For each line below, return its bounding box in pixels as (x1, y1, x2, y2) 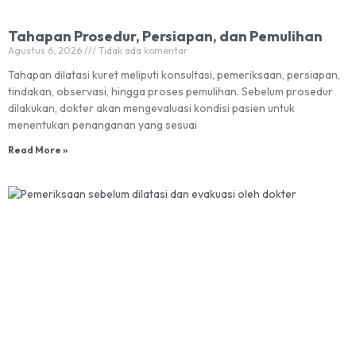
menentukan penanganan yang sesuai (8, 118, 197, 132)
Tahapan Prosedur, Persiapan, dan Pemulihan (8, 27, 323, 45)
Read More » (8, 144, 68, 156)
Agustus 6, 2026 (8, 44, 84, 56)
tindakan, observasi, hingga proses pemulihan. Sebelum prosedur (8, 84, 333, 99)
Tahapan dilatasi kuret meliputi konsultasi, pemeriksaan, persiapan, (8, 68, 340, 82)
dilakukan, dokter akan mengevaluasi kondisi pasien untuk (8, 101, 295, 115)
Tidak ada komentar (96, 44, 188, 56)
